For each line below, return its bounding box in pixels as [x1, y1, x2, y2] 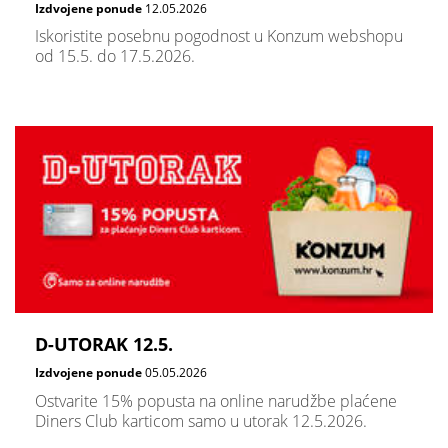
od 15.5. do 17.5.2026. [35, 45, 195, 68]
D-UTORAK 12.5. [35, 332, 173, 357]
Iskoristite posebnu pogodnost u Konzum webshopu [35, 25, 403, 48]
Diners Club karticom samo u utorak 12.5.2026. [35, 409, 367, 432]
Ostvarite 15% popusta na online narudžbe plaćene [35, 389, 397, 412]
